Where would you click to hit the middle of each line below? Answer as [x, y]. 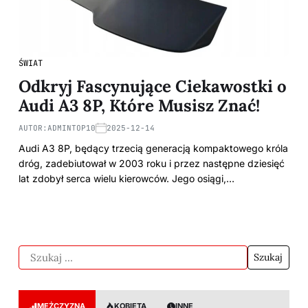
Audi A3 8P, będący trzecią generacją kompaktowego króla [153, 148]
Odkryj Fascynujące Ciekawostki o [153, 86]
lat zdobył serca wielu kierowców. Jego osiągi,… [126, 178]
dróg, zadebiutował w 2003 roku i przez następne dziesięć [152, 163]
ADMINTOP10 [71, 128]
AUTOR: [33, 128]
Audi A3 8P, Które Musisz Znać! [139, 106]
